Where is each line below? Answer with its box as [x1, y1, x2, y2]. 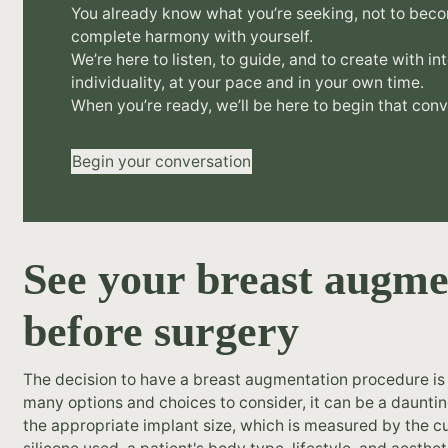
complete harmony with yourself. [71, 26, 314, 46]
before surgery [23, 306, 300, 356]
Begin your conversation [72, 151, 252, 171]
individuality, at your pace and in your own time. [71, 72, 425, 92]
